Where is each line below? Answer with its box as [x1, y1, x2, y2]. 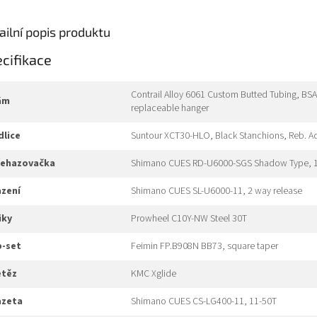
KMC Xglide [131, 267, 176, 282]
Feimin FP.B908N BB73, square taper [131, 239, 278, 254]
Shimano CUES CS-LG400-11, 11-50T [131, 294, 277, 309]
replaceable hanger [131, 101, 209, 116]
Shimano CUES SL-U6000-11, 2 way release [131, 184, 302, 199]
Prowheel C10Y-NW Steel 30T [131, 212, 247, 226]
